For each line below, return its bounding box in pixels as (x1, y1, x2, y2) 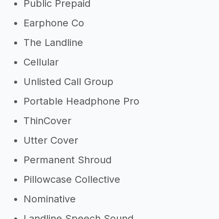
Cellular (23, 56, 59, 68)
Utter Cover (23, 134, 78, 146)
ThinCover (23, 115, 71, 127)
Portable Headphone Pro (23, 95, 139, 107)
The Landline (23, 37, 83, 48)
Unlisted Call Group (23, 76, 113, 88)
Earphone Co (23, 17, 84, 29)
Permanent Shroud (23, 154, 111, 166)
